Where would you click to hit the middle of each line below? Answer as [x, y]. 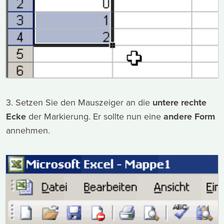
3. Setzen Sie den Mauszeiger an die [79, 102]
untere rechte [179, 103]
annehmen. [28, 130]
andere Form [189, 117]
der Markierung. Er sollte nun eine [95, 116]
